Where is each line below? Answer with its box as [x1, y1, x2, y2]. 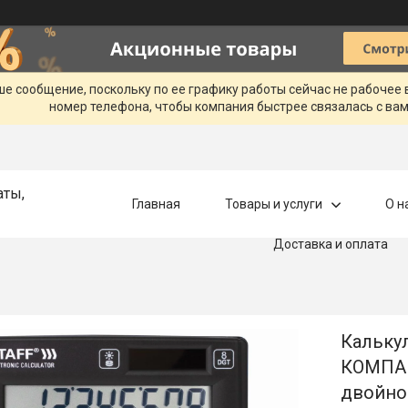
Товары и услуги [224, 196, 322, 211]
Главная [131, 196, 180, 211]
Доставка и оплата [272, 236, 388, 251]
